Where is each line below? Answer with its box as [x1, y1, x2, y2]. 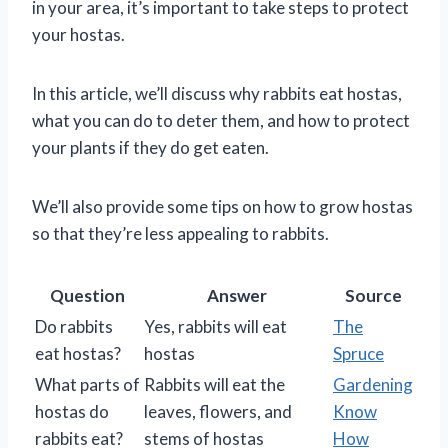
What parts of [35, 373, 140, 395]
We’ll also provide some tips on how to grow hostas [32, 195, 413, 217]
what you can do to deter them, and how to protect [32, 109, 410, 131]
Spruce [333, 342, 384, 364]
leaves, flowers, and [144, 400, 292, 422]
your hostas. [32, 23, 125, 45]
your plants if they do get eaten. [32, 136, 269, 158]
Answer [206, 284, 267, 306]
